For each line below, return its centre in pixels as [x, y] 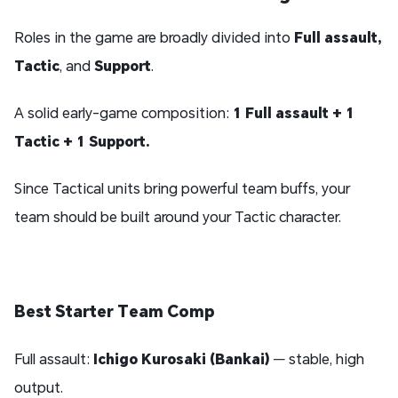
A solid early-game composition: [123, 113]
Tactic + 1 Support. [82, 141]
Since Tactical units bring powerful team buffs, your [182, 188]
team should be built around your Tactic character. [178, 217]
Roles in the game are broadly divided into [154, 37]
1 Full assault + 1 [294, 113]
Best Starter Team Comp [115, 311]
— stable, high [317, 359]
